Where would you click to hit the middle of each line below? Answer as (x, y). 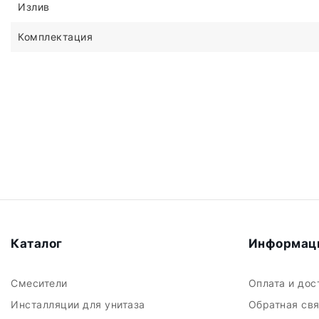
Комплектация (55, 37)
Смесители (41, 283)
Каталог (38, 244)
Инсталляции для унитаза (79, 304)
